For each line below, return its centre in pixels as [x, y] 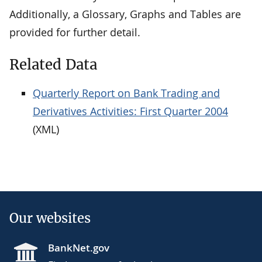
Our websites [50, 218]
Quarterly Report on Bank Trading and [126, 93]
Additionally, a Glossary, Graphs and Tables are [125, 14]
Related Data [53, 64]
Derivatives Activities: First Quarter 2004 [130, 111]
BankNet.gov [79, 247]
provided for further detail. [75, 32]
